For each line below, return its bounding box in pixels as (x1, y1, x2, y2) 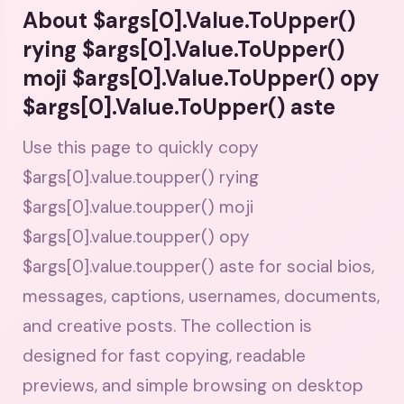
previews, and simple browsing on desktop (23, 374, 363, 397)
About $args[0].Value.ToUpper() (23, 6, 355, 34)
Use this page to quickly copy (23, 136, 259, 159)
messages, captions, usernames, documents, (23, 285, 380, 308)
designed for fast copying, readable (23, 344, 306, 367)
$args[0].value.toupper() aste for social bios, (23, 255, 374, 278)
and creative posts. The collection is (23, 315, 312, 337)
